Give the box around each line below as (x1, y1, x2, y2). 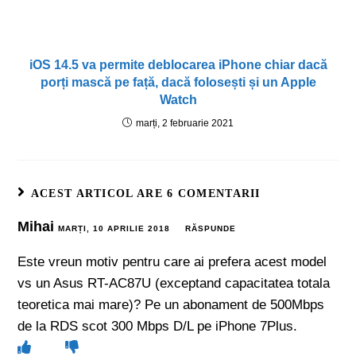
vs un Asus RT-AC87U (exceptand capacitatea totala (17, 275, 331, 291)
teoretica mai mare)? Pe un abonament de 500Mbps (17, 296, 325, 312)
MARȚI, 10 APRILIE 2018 (58, 223, 171, 233)
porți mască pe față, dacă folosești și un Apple (40, 75, 316, 89)
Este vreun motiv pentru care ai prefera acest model (17, 253, 327, 269)
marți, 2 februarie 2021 (136, 117, 234, 129)
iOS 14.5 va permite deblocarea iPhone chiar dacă (29, 57, 327, 72)
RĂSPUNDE (185, 223, 237, 233)
